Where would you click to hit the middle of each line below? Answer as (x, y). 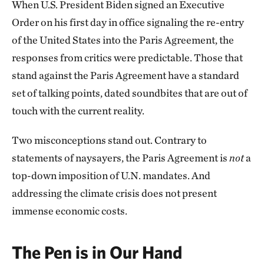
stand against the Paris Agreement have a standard (126, 75)
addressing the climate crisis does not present (114, 193)
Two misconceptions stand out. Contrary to (109, 140)
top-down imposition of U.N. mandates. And (111, 175)
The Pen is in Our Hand (97, 252)
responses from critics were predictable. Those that (127, 57)
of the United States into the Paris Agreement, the (123, 40)
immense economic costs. (70, 211)
